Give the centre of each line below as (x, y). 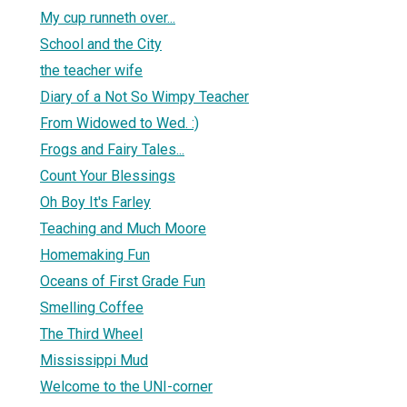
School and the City (101, 44)
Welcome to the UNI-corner (126, 386)
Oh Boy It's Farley (95, 202)
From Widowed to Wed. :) (119, 123)
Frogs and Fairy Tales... (112, 149)
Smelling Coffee (92, 307)
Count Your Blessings (108, 175)
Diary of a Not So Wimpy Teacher (144, 96)
